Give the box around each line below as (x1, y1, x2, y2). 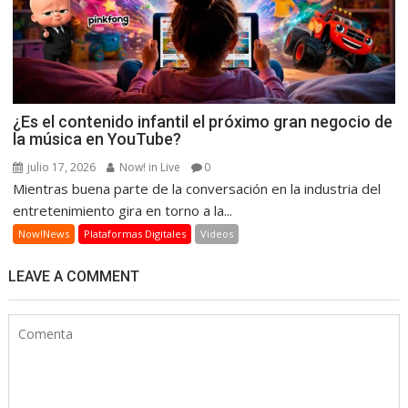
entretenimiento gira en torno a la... (13, 201, 233, 220)
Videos (200, 227, 234, 241)
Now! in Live (117, 159, 181, 176)
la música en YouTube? (13, 129, 182, 149)
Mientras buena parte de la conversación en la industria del (13, 179, 382, 199)
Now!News (18, 227, 70, 241)
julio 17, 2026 (25, 159, 97, 176)
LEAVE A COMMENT (8, 268, 140, 286)
